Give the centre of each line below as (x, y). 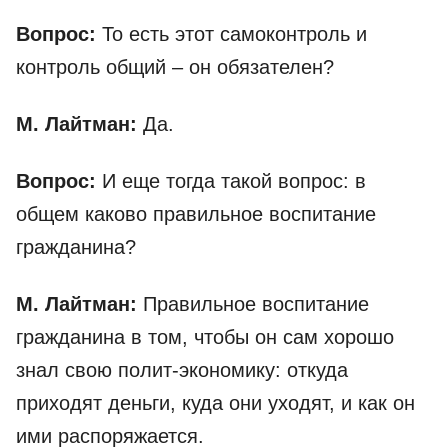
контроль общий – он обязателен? (175, 67)
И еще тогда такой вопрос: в (234, 181)
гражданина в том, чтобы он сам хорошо (205, 337)
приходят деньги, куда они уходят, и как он (215, 403)
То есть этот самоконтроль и (234, 34)
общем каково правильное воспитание (196, 214)
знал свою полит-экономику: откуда (182, 370)
